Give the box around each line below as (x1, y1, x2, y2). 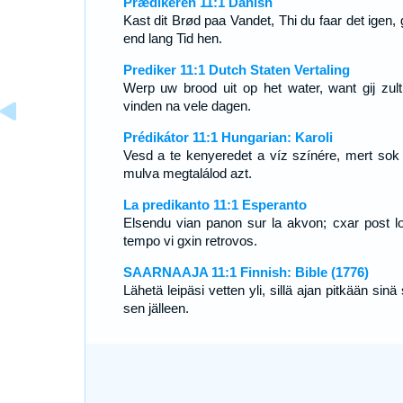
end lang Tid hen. (122, 31, 222, 46)
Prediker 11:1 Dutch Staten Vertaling (122, 62, 350, 77)
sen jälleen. (122, 300, 189, 316)
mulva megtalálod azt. (122, 166, 252, 181)
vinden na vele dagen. (122, 98, 251, 113)
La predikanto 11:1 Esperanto (122, 197, 307, 212)
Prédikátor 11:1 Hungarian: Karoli (122, 130, 333, 145)
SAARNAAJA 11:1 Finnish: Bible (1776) (122, 264, 369, 280)
